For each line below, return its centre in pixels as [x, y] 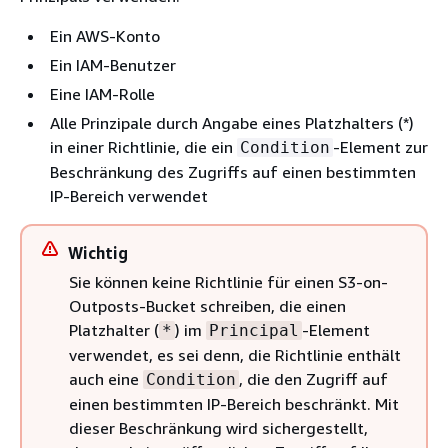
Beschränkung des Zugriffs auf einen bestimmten [233, 171]
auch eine [106, 378]
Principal [254, 330]
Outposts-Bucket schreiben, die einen [207, 305]
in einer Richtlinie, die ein [143, 146]
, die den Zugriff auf [313, 378]
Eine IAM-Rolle [102, 93]
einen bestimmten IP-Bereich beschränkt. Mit [234, 403]
